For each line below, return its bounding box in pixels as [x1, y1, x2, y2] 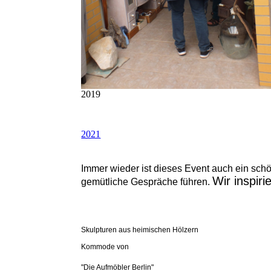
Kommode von [81, 243, 129, 251]
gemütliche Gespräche [81, 177, 178, 187]
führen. [178, 177, 213, 187]
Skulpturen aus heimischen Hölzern [81, 226, 199, 234]
